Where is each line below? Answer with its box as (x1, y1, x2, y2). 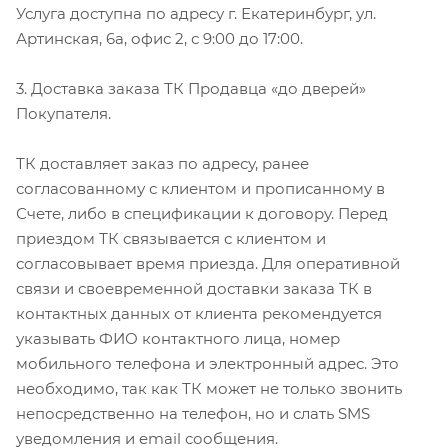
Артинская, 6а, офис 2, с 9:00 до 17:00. (16, 28, 303, 48)
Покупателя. (16, 103, 111, 123)
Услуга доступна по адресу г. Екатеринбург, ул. (16, 3, 376, 23)
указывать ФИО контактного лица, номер (16, 328, 340, 348)
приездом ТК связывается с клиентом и (16, 228, 326, 248)
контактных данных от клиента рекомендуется (16, 303, 382, 323)
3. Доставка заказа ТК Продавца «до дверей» (16, 78, 366, 98)
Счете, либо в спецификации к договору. (16, 203, 338, 223)
